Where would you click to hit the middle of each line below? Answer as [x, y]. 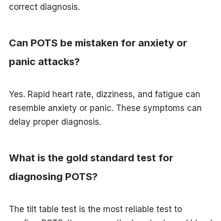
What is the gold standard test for [91, 158]
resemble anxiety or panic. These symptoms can [105, 108]
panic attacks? [44, 61]
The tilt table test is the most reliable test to [95, 209]
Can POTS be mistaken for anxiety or [98, 43]
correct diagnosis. [44, 7]
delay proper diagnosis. [55, 122]
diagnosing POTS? [53, 176]
